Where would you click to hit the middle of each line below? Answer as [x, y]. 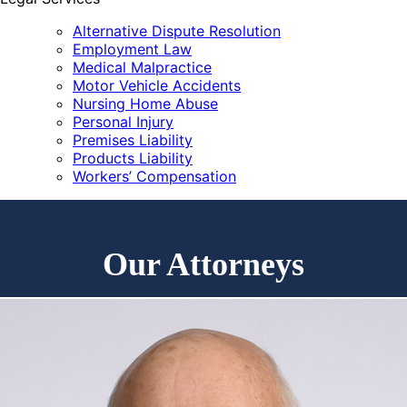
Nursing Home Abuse [145, 104]
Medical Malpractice [142, 67]
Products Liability [133, 158]
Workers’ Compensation [154, 176]
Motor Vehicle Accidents [157, 85]
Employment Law [132, 49]
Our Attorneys [203, 264]
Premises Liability [133, 140]
